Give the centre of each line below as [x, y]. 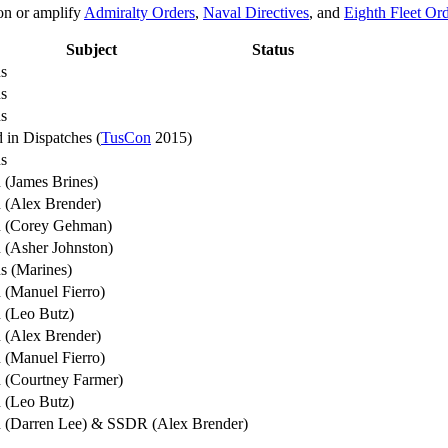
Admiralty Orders [139, 12]
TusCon [126, 137]
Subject [91, 49]
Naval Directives [256, 12]
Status [273, 49]
